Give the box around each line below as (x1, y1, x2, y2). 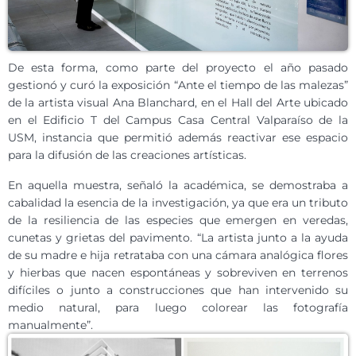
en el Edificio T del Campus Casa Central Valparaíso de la (8, 113, 348, 127)
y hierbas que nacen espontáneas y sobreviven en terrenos (8, 265, 348, 280)
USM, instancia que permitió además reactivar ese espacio (8, 130, 348, 145)
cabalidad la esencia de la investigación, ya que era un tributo (8, 195, 348, 210)
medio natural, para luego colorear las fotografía (8, 300, 348, 315)
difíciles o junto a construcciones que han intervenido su (8, 283, 348, 297)
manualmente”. (8, 318, 93, 332)
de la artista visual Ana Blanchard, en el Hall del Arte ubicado (8, 95, 348, 110)
